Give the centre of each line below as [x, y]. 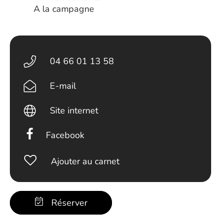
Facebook [65, 135]
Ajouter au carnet [85, 161]
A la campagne [64, 9]
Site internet [74, 110]
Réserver [69, 203]
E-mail [63, 86]
